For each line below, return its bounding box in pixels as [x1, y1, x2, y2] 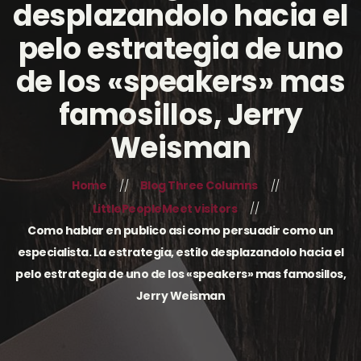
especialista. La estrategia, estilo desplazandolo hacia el [17, 244, 344, 261]
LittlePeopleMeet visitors [92, 200, 238, 217]
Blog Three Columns [139, 177, 258, 193]
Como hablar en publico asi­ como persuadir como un [27, 222, 334, 239]
